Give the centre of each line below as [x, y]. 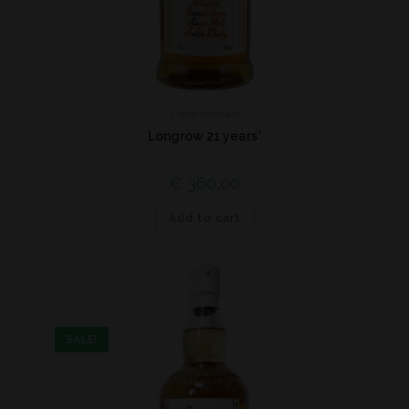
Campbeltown [204, 114]
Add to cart [204, 218]
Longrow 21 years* [204, 136]
